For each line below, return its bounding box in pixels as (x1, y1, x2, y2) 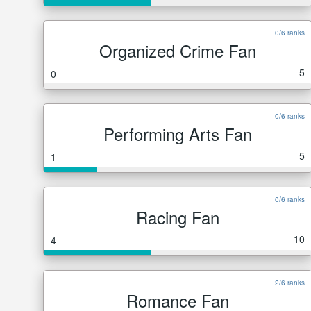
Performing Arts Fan (103, 121, 252, 146)
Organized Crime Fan (99, 38, 256, 62)
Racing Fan (136, 205, 219, 229)
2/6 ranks (275, 278, 305, 287)
